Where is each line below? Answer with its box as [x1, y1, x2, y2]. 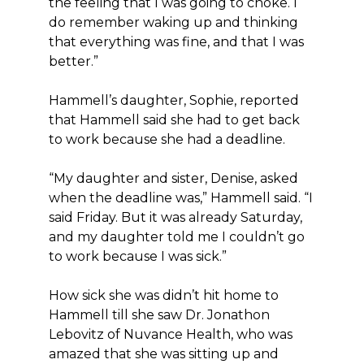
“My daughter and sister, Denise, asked [49, 171, 298, 186]
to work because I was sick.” [49, 249, 227, 264]
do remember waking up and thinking [49, 15, 298, 30]
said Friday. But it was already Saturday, [49, 210, 302, 225]
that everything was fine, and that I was [49, 34, 304, 50]
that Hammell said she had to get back [49, 112, 300, 128]
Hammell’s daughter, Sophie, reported [49, 93, 299, 108]
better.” [49, 54, 98, 69]
